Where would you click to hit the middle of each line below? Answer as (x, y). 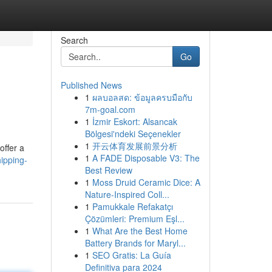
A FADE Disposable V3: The (146, 158)
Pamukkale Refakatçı (132, 206)
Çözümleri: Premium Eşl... (134, 219)
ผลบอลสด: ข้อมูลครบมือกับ (142, 97)
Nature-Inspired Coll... (127, 194)
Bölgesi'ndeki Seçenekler (133, 134)
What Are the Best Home (140, 231)
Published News (91, 85)
